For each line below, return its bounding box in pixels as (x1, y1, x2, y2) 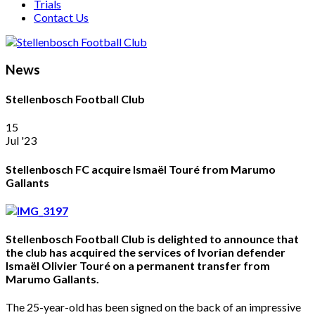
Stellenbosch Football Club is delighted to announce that (6, 232, 299, 246)
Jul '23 (6, 134, 37, 148)
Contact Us (34, 11, 89, 24)
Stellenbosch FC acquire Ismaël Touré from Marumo (6, 162, 276, 176)
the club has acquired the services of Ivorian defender (6, 245, 285, 259)
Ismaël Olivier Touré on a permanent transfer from (6, 259, 270, 273)
